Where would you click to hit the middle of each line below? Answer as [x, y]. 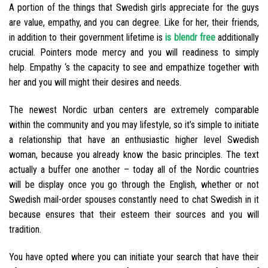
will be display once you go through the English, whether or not [134, 184]
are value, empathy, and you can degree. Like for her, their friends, [134, 23]
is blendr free [190, 38]
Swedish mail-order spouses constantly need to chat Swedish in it [134, 199]
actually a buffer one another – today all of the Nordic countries [134, 169]
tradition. [25, 229]
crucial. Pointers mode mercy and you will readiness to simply [134, 53]
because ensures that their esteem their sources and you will [134, 214]
